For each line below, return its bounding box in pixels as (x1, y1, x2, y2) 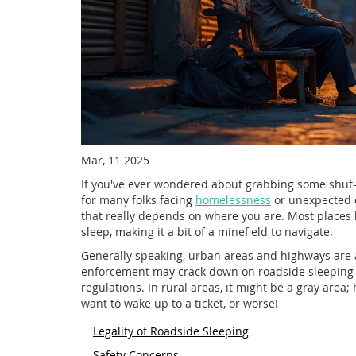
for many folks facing (81, 192, 195, 208)
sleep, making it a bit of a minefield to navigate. (81, 224, 333, 240)
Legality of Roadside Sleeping (93, 323, 249, 339)
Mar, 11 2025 (81, 153, 149, 168)
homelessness (195, 192, 271, 208)
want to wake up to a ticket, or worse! (81, 296, 278, 311)
